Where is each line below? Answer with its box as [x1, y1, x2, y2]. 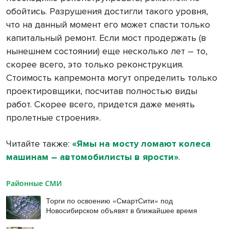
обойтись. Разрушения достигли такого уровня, [6, 5, 208, 17]
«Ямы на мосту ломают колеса [72, 138, 211, 149]
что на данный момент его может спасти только [6, 18, 210, 30]
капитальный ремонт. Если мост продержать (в [6, 32, 206, 43]
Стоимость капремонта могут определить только [6, 72, 217, 83]
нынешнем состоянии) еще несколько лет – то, [6, 45, 208, 57]
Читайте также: [6, 138, 72, 149]
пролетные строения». [6, 111, 101, 123]
